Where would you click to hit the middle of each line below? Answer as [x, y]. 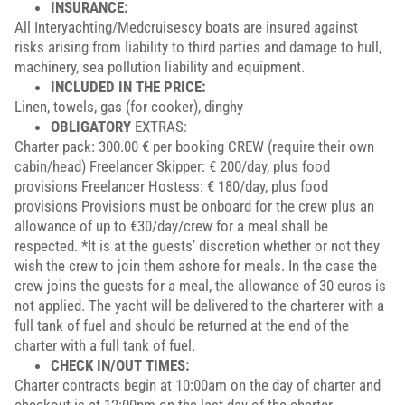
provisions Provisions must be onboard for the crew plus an [194, 206]
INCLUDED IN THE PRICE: [128, 87]
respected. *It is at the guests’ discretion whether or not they [197, 246]
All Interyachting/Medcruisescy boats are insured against [186, 27]
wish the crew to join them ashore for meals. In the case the [196, 266]
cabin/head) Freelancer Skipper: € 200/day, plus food [172, 166]
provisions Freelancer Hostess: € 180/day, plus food [171, 186]
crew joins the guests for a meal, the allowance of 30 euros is [200, 286]
